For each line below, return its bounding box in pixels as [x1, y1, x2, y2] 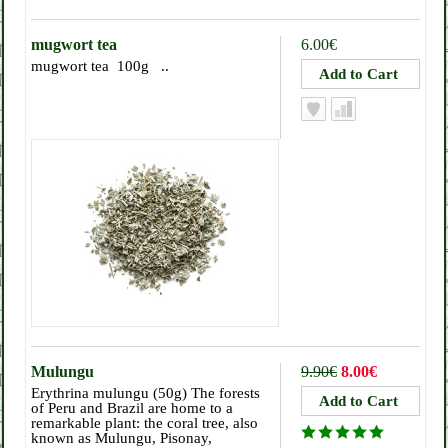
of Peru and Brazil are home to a [31, 400, 233, 416]
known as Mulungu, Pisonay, [31, 430, 212, 446]
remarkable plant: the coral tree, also [31, 415, 258, 431]
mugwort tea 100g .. [31, 58, 169, 74]
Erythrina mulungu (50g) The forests [31, 385, 260, 401]
